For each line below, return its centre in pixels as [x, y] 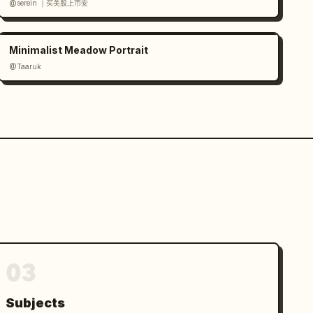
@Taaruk [26, 66]
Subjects [36, 303]
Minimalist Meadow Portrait [79, 50]
